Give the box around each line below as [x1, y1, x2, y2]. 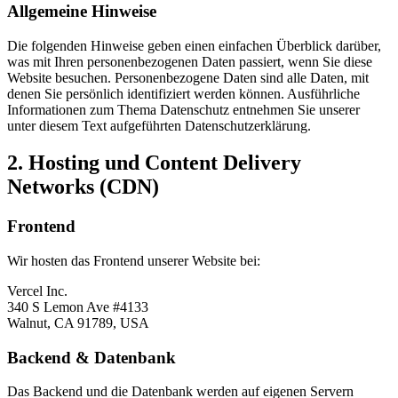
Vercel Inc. [7, 283, 68, 299]
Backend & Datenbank [7, 347, 176, 367]
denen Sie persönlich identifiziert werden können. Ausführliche [7, 85, 360, 101]
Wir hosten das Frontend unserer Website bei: [7, 253, 260, 269]
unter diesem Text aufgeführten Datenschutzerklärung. [7, 117, 311, 133]
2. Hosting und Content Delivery [7, 151, 301, 175]
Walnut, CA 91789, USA [7, 315, 149, 331]
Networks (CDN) [7, 175, 159, 199]
